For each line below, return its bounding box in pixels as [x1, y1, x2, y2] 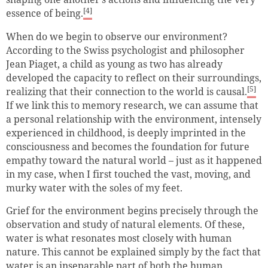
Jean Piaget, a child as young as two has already [6, 57, 223, 71]
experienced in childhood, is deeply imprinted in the [6, 126, 246, 139]
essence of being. [6, 6, 83, 20]
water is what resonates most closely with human [6, 232, 232, 245]
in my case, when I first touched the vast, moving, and [6, 167, 251, 181]
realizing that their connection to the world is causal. [6, 84, 247, 98]
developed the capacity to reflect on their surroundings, [6, 71, 261, 84]
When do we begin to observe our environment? [6, 29, 227, 43]
